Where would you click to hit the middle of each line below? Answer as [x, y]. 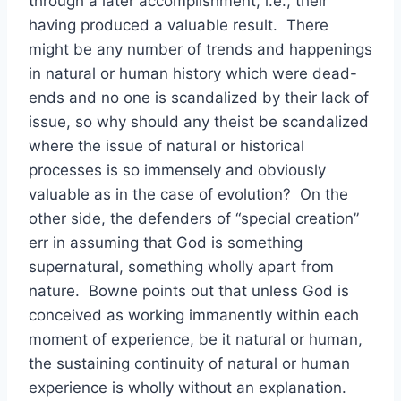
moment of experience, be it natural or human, [196, 339]
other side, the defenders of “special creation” [194, 218]
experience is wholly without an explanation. [190, 388]
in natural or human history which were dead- [193, 73]
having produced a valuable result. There [179, 25]
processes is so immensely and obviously [177, 170]
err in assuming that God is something [166, 243]
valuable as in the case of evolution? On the [188, 194]
